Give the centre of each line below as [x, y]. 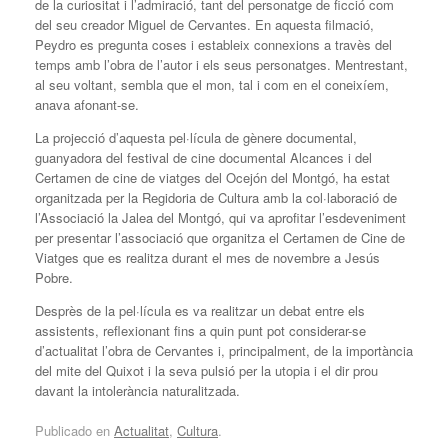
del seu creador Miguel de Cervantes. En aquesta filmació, [204, 25]
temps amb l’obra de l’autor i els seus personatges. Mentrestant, [221, 65]
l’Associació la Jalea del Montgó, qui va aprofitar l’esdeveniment [220, 218]
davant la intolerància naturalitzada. [137, 391]
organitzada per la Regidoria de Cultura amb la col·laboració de [216, 198]
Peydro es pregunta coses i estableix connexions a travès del [213, 45]
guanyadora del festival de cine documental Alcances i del [203, 158]
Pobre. [54, 278]
